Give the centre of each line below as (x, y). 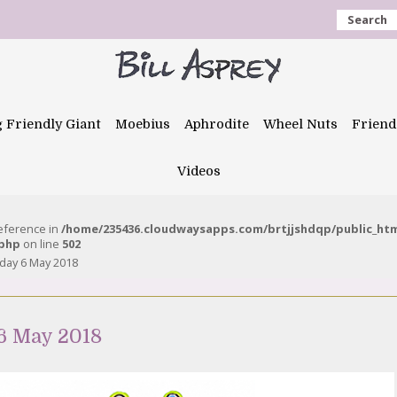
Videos (198, 171)
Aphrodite (217, 124)
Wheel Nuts (300, 124)
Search (367, 19)
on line (41, 244)
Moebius (143, 124)
